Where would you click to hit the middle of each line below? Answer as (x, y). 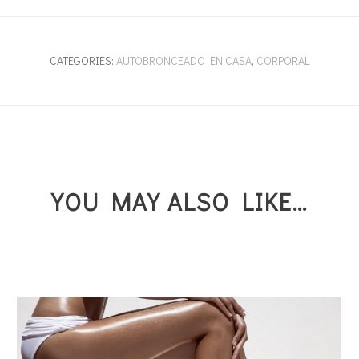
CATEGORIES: (83, 61)
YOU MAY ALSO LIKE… (179, 202)
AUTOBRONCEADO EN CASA (184, 61)
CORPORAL (282, 61)
